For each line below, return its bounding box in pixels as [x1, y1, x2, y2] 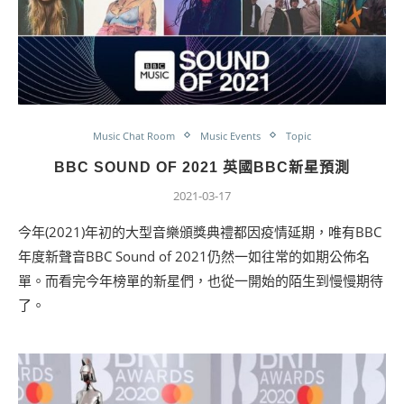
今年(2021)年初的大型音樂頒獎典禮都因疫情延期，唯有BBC [18, 222, 381, 241]
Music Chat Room [93, 128, 175, 142]
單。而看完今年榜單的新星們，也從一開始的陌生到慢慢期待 [18, 271, 383, 289]
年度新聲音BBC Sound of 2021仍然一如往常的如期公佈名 [18, 246, 370, 265]
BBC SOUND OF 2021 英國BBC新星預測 [54, 159, 350, 175]
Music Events [200, 128, 261, 142]
